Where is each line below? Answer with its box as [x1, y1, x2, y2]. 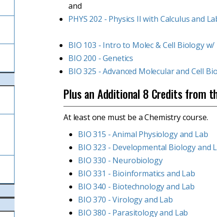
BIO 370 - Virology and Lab [78, 194, 173, 205]
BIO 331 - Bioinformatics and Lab [78, 168, 195, 179]
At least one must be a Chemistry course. [63, 112, 208, 123]
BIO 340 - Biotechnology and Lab [78, 181, 195, 192]
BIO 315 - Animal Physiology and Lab [78, 129, 208, 139]
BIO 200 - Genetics [68, 53, 134, 63]
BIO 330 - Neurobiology [78, 155, 163, 166]
